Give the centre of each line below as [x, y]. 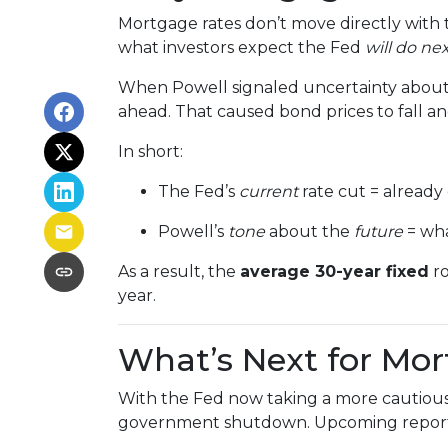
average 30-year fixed [334, 271]
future [378, 231]
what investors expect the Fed [241, 47]
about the [309, 231]
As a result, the [179, 271]
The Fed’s [198, 191]
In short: [150, 151]
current [268, 191]
